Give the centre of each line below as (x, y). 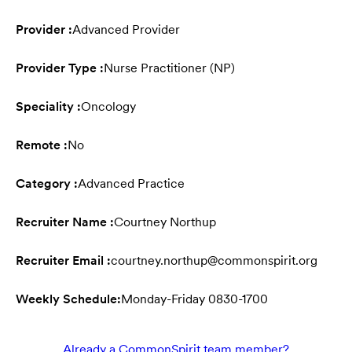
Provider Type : (60, 68)
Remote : (42, 145)
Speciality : (48, 107)
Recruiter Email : (63, 261)
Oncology (108, 107)
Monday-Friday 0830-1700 (194, 299)
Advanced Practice (131, 184)
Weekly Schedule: (68, 299)
